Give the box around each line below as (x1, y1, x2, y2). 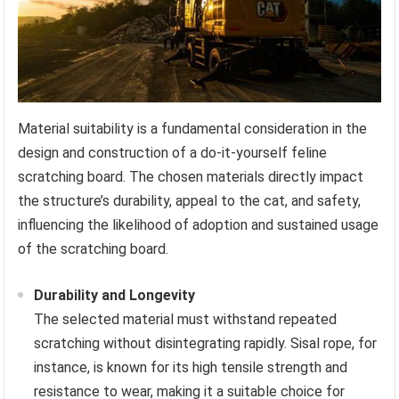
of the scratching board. (18, 240, 169, 258)
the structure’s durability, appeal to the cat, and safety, (18, 192, 362, 210)
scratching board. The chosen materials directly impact (18, 168, 364, 186)
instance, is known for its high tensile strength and (34, 359, 348, 377)
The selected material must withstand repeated (34, 311, 338, 329)
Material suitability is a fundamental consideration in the (18, 120, 368, 138)
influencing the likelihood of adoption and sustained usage (18, 216, 379, 234)
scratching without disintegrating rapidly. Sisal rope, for (34, 335, 378, 353)
